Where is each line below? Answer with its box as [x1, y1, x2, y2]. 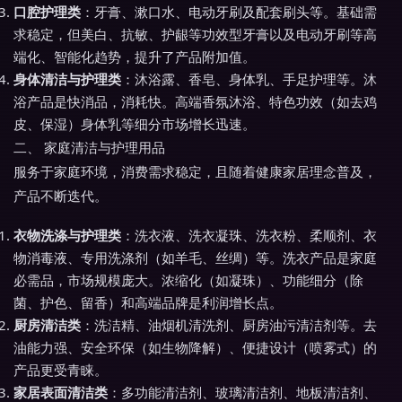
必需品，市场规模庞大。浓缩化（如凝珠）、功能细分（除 [13, 271, 363, 289]
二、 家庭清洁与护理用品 [13, 138, 165, 156]
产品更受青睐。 [13, 361, 108, 379]
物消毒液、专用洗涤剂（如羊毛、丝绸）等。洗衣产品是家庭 [13, 249, 377, 267]
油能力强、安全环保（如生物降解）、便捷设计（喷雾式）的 [13, 338, 377, 356]
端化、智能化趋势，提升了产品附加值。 [13, 48, 256, 66]
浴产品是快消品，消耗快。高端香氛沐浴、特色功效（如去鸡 [13, 92, 377, 110]
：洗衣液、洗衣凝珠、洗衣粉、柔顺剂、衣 [121, 226, 377, 244]
